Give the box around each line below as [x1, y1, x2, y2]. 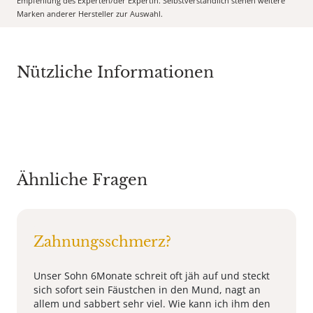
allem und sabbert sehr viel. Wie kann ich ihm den [34, 297, 270, 311]
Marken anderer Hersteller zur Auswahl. [17, 8, 163, 20]
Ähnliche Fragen [17, 170, 147, 190]
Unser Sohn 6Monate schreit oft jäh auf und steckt [34, 269, 270, 283]
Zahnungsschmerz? [34, 233, 171, 251]
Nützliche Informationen [17, 63, 214, 82]
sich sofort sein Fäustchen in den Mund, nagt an [34, 283, 261, 297]
